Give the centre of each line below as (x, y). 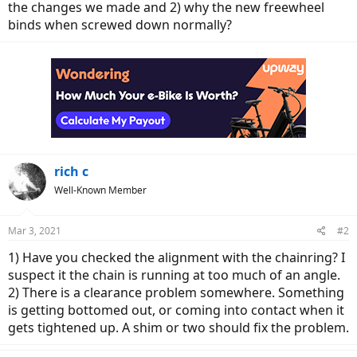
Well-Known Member (100, 190)
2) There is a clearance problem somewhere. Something (176, 292)
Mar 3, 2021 (35, 231)
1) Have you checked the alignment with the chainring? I (177, 257)
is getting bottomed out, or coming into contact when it (176, 310)
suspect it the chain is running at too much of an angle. (174, 275)
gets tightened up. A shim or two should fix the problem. (178, 328)
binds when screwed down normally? (120, 25)
